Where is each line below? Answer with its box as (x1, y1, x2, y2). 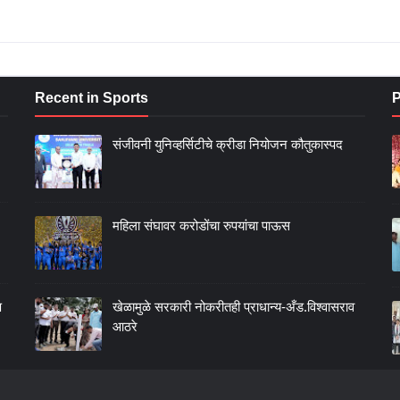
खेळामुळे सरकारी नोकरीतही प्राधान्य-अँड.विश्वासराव (112, 299, 354, 314)
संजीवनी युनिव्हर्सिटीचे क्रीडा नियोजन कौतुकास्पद (112, 137, 343, 152)
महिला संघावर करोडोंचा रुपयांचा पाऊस (112, 218, 290, 233)
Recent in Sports (35, 90, 148, 105)
